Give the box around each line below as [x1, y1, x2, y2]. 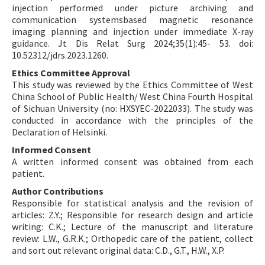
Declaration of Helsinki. [12, 126, 107, 138]
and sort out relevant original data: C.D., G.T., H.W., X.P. [12, 244, 225, 257]
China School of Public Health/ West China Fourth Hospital [12, 91, 253, 103]
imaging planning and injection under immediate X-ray [12, 25, 253, 38]
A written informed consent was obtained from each [12, 156, 253, 168]
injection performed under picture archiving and [12, 2, 253, 14]
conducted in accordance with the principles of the [12, 114, 253, 127]
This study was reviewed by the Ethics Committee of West [12, 79, 253, 91]
